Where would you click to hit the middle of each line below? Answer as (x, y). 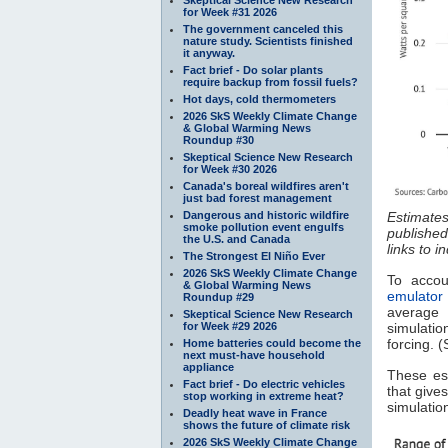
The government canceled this (263, 28)
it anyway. (209, 52)
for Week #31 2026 (230, 11)
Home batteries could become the (272, 342)
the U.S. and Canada (236, 238)
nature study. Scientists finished (268, 40)
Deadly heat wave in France (255, 412)
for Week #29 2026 (230, 325)
